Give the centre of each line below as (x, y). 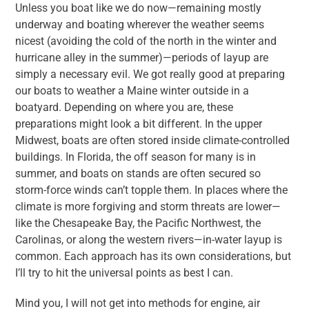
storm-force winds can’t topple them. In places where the (152, 190)
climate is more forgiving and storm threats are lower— (148, 207)
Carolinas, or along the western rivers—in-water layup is (149, 240)
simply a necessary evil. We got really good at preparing (150, 74)
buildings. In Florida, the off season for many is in (136, 157)
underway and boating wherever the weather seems (140, 25)
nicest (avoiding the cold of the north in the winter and (146, 41)
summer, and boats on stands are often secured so (138, 174)
